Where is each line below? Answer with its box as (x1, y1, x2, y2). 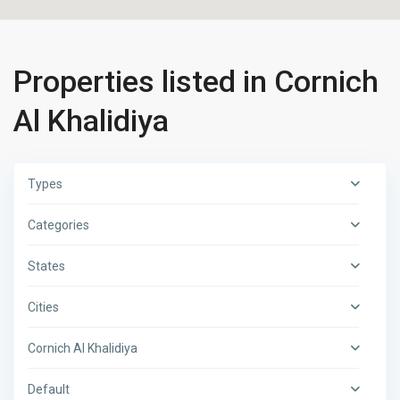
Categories (28, 218, 90, 233)
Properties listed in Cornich (13, 63, 379, 100)
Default (28, 382, 71, 397)
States (28, 259, 66, 274)
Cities (28, 300, 60, 315)
